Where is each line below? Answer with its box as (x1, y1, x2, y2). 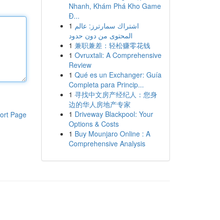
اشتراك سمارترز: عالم (74, 21, 139, 30)
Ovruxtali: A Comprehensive (74, 50, 162, 60)
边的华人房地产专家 (68, 99, 131, 109)
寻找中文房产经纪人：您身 (74, 89, 157, 99)
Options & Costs (68, 119, 119, 129)
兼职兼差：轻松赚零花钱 (74, 40, 150, 50)
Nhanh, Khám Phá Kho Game (68, 1, 161, 11)
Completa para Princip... (68, 80, 144, 89)
